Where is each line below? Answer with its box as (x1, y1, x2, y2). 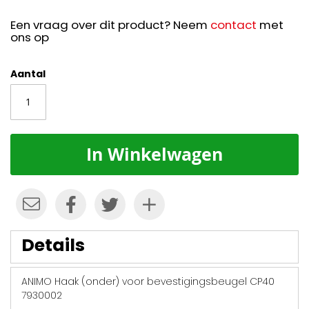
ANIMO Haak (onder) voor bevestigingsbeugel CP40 (21, 274, 275, 288)
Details (21, 232, 85, 257)
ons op (10, 28, 49, 46)
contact (210, 16, 257, 33)
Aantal (10, 66, 46, 81)
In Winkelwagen (86, 141, 223, 166)
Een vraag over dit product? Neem (10, 16, 210, 33)
